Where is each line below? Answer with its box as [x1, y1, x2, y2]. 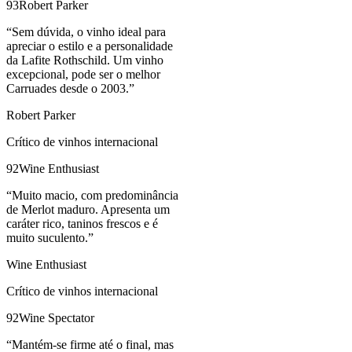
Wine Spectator [19, 311, 94, 325]
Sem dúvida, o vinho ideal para [12, 25, 166, 39]
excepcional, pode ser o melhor [6, 68, 160, 82]
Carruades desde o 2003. [6, 82, 129, 96]
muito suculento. [6, 231, 88, 245]
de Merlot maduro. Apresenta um [6, 203, 170, 217]
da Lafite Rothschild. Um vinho [6, 53, 163, 68]
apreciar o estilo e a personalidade [6, 39, 173, 53]
